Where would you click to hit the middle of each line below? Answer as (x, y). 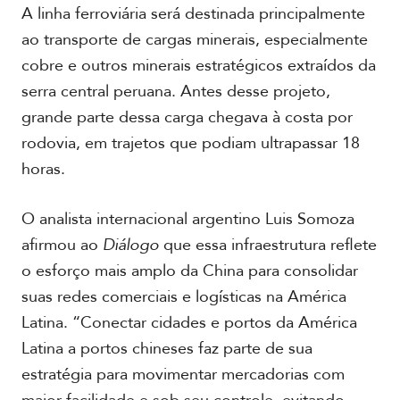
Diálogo (130, 245)
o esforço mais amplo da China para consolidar (189, 271)
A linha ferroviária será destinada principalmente (193, 14)
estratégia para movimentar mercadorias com (183, 375)
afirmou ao (62, 245)
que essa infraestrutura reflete (267, 245)
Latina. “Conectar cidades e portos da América (189, 323)
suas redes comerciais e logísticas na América (183, 297)
